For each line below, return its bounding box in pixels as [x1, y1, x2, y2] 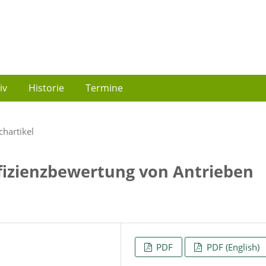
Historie [28, 81, 65, 95]
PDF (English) [204, 240, 259, 253]
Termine [85, 81, 123, 95]
